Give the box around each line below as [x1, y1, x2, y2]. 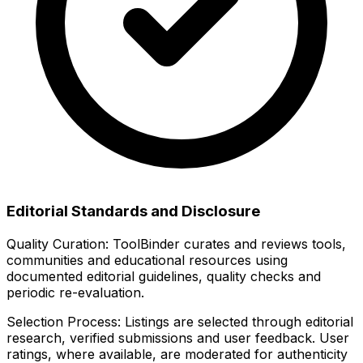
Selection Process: [6, 313, 121, 330]
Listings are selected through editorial [121, 313, 353, 330]
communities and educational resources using [6, 251, 288, 268]
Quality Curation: [6, 235, 109, 252]
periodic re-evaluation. [6, 284, 144, 301]
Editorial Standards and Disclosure [6, 201, 260, 220]
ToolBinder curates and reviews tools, [109, 235, 346, 252]
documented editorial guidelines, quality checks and [6, 267, 321, 284]
